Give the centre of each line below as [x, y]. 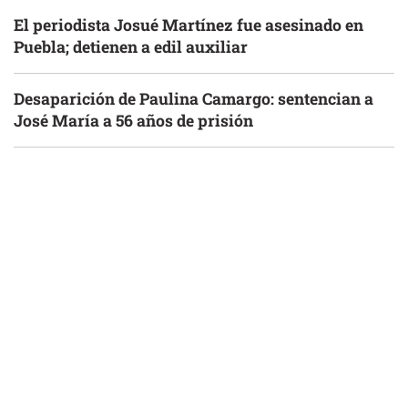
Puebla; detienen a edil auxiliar [131, 46]
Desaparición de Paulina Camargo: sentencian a [194, 98]
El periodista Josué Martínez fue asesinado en [189, 25]
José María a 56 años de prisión [133, 120]
